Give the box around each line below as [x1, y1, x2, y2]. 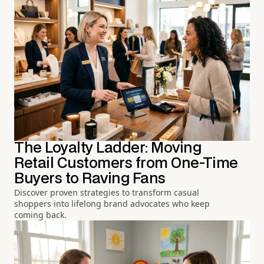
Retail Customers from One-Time [14, 156, 238, 170]
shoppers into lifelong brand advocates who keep [14, 197, 210, 209]
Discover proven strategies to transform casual [14, 186, 199, 198]
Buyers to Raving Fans [14, 171, 166, 186]
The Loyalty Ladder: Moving [14, 141, 202, 155]
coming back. [14, 209, 67, 220]
